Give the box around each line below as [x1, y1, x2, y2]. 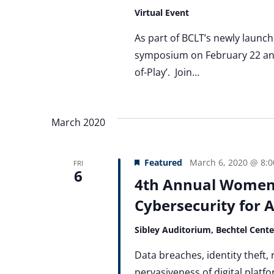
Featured [144, 156, 182, 168]
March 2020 [51, 115, 105, 129]
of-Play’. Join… [134, 65, 199, 79]
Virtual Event [134, 6, 189, 18]
